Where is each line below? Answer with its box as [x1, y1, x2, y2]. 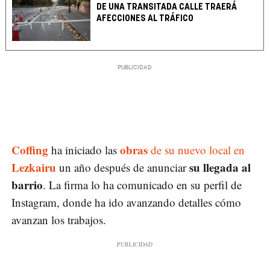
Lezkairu [11, 159, 56, 175]
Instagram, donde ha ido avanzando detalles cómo [11, 194, 241, 210]
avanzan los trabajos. [11, 212, 110, 227]
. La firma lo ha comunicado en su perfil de [43, 177, 242, 192]
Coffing [11, 141, 48, 158]
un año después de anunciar [56, 159, 189, 175]
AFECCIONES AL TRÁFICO [96, 13, 194, 23]
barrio [11, 176, 43, 193]
